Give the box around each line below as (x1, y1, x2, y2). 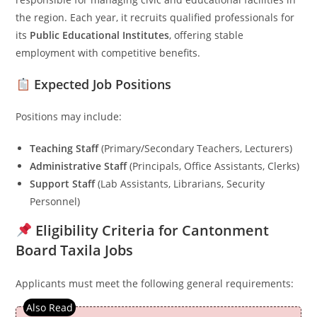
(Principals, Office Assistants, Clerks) (127, 159, 300, 173)
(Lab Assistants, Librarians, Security (95, 177, 265, 190)
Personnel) (30, 195, 81, 208)
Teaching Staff (30, 142, 99, 155)
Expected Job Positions (30, 76, 171, 93)
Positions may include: (16, 110, 122, 123)
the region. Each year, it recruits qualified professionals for (16, 11, 295, 24)
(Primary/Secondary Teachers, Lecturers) (98, 142, 293, 155)
